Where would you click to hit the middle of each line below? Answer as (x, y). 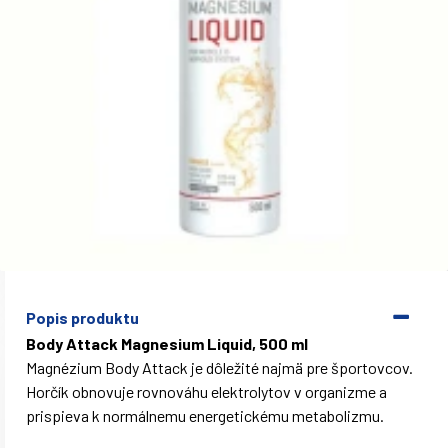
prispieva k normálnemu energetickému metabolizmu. (205, 415)
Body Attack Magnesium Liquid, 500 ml (168, 343)
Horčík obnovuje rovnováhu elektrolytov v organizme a (206, 391)
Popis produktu (82, 317)
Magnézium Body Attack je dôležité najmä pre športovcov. (219, 367)
